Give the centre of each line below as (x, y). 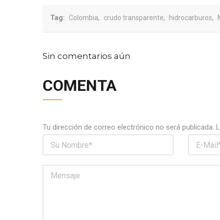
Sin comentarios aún (87, 56)
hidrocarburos (191, 18)
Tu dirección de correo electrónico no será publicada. (128, 127)
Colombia (83, 18)
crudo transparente (134, 18)
